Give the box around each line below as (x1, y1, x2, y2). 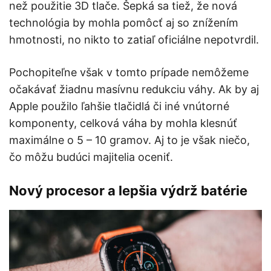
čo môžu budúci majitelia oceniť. (9, 151, 173, 164)
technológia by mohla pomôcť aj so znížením (9, 16, 238, 30)
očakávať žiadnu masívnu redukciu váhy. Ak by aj (9, 83, 259, 96)
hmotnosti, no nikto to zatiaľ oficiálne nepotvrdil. (9, 33, 259, 47)
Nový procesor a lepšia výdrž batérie (9, 183, 250, 199)
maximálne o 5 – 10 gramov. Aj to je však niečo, (9, 134, 250, 147)
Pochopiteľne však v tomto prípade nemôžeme (9, 66, 249, 79)
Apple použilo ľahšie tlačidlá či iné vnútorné (9, 100, 229, 113)
